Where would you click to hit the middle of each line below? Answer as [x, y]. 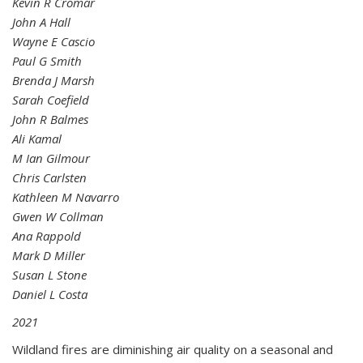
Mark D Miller [49, 255]
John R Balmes [50, 119]
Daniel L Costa [50, 294]
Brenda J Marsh [53, 80]
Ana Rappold [47, 236]
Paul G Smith [47, 61]
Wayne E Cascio [53, 41]
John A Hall [41, 22]
